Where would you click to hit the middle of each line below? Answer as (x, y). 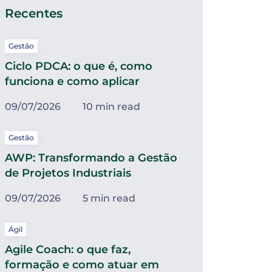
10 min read (111, 107)
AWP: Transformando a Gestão (91, 158)
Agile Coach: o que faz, (68, 250)
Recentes (34, 13)
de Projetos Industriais (68, 173)
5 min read (109, 198)
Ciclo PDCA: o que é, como (79, 66)
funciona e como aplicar (72, 81)
